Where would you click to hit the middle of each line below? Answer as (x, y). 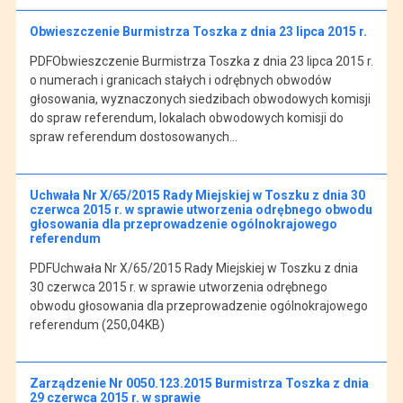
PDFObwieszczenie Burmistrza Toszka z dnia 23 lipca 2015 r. (201, 61)
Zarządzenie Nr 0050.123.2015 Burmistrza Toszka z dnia (199, 383)
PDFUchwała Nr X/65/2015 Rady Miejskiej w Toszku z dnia (193, 268)
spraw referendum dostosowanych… (133, 136)
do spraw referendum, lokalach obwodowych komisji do (186, 117)
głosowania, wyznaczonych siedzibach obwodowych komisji (200, 99)
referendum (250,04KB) (97, 324)
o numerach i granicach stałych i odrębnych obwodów (180, 80)
